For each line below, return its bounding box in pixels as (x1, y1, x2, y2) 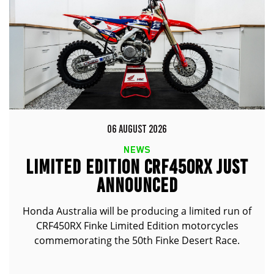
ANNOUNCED (96, 174, 178, 197)
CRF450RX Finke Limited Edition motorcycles (35, 219, 239, 232)
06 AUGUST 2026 (107, 122, 167, 136)
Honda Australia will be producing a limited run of (23, 204, 251, 218)
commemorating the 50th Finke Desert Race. (34, 234, 240, 247)
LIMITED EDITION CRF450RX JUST (26, 155, 248, 179)
